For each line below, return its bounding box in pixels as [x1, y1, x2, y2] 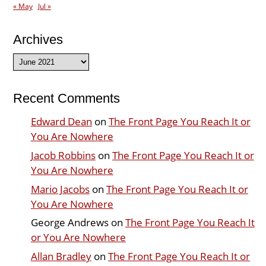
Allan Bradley [30, 249, 91, 264]
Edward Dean [30, 115, 92, 129]
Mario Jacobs [30, 182, 90, 196]
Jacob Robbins [30, 148, 96, 162]
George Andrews [30, 216, 109, 230]
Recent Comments [12, 91, 120, 106]
